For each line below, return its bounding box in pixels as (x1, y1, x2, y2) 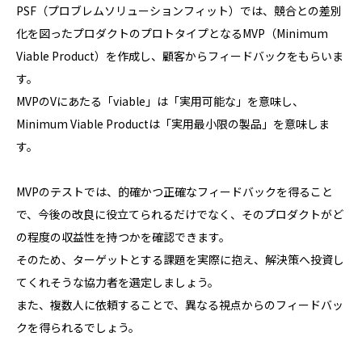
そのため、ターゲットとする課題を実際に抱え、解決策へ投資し (16, 251, 344, 268)
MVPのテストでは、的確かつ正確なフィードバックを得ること (16, 183, 333, 200)
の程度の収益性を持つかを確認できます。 (16, 229, 230, 246)
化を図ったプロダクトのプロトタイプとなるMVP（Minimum (16, 25, 328, 42)
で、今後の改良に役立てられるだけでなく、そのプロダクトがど (16, 206, 343, 223)
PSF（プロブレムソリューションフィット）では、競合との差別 (16, 2, 342, 19)
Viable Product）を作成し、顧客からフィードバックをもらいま (16, 48, 343, 65)
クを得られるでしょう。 (16, 319, 140, 336)
